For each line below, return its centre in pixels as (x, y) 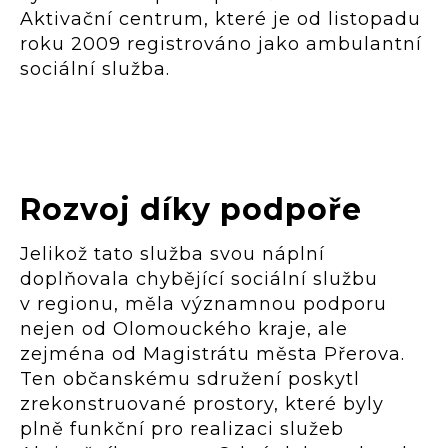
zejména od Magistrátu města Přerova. (212, 353)
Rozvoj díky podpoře (191, 209)
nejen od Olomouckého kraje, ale (184, 328)
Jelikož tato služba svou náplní (172, 253)
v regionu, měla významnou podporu (203, 303)
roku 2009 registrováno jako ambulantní (221, 43)
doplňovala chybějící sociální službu (199, 278)
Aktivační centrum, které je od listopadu (220, 18)
